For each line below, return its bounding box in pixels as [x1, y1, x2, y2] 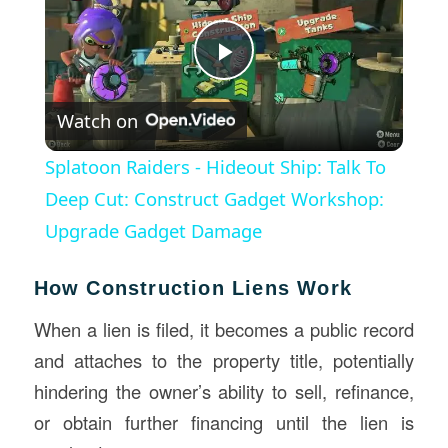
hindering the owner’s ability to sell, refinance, [33, 378, 415, 405]
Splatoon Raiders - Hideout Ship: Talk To [44, 153, 386, 179]
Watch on [56, 108, 138, 134]
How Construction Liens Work [33, 276, 352, 299]
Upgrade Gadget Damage [44, 217, 262, 243]
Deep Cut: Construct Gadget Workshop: [44, 185, 384, 211]
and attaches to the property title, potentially [33, 347, 415, 374]
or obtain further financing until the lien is [33, 409, 415, 436]
